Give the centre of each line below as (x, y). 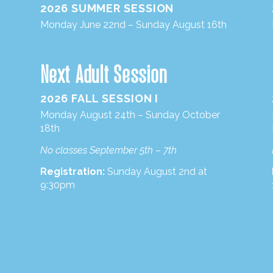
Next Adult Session (104, 74)
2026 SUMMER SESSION (107, 8)
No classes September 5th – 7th (109, 150)
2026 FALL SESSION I (100, 98)
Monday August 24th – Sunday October (130, 115)
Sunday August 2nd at (156, 172)
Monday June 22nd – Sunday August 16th (134, 25)
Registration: (73, 172)
